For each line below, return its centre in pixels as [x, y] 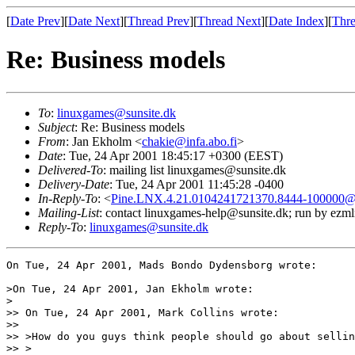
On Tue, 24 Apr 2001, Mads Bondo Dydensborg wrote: [162, 265]
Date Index [296, 21]
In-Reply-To [68, 198]
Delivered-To [71, 170]
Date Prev [35, 21]
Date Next [94, 21]
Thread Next [229, 21]
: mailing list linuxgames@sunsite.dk [195, 170]
